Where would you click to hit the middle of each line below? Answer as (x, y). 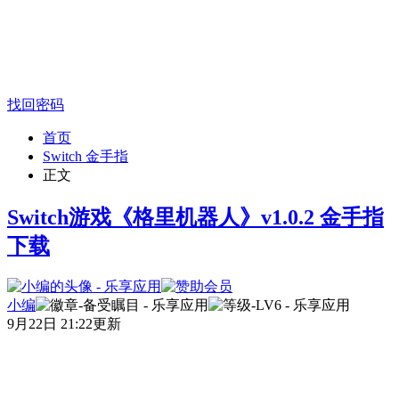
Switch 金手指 (85, 157)
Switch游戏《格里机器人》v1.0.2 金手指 (195, 218)
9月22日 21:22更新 (64, 324)
